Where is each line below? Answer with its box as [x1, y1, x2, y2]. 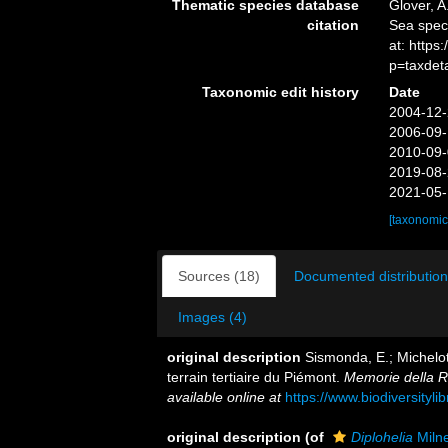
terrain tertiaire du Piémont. [167, 369, 344, 385]
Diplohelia [351, 429, 413, 445]
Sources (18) [178, 268, 260, 284]
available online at [167, 389, 281, 405]
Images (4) [178, 309, 247, 325]
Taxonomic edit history [201, 84, 359, 100]
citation [306, 17, 359, 33]
